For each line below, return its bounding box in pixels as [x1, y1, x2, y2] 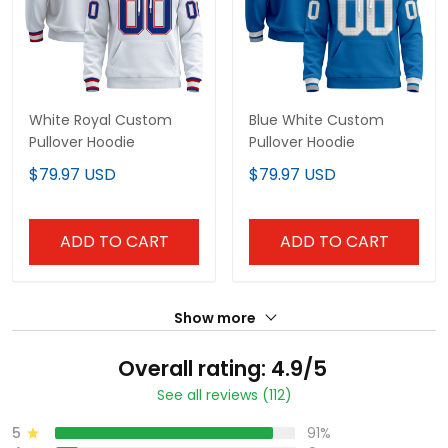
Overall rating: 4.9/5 [117, 354, 327, 384]
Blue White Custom [249, 110, 384, 131]
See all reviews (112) [156, 385, 292, 406]
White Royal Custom [29, 110, 172, 131]
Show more [173, 308, 259, 329]
